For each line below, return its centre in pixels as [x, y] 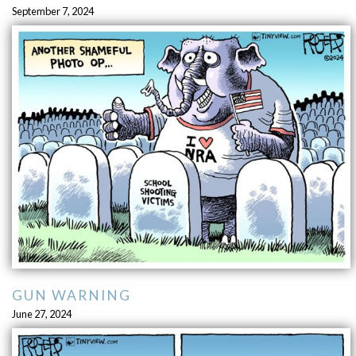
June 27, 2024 [41, 313]
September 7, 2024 [52, 11]
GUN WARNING [71, 295]
